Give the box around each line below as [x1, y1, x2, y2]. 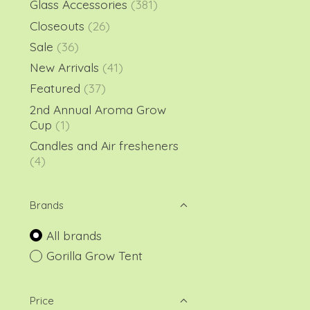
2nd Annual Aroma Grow [30, 101, 166, 117]
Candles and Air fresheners [30, 137, 179, 153]
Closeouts [30, 17, 84, 33]
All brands [46, 227, 102, 243]
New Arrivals [30, 60, 102, 75]
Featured [30, 80, 84, 96]
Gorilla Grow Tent [46, 248, 143, 264]
